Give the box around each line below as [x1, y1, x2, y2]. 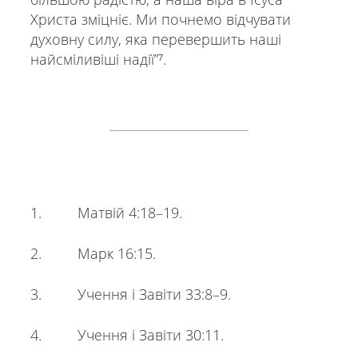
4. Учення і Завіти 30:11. [30, 325, 224, 345]
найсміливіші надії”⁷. [30, 50, 166, 70]
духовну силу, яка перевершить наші [30, 30, 281, 50]
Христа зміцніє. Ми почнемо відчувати [30, 10, 291, 30]
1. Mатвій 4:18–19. [30, 203, 182, 223]
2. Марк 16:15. [30, 244, 156, 264]
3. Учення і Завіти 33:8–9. [30, 284, 231, 304]
